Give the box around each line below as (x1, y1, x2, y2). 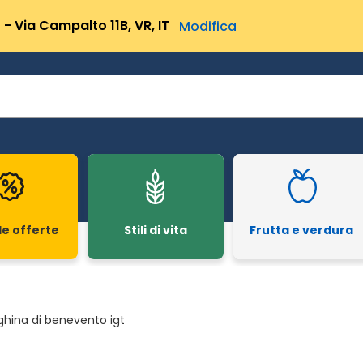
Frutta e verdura (250, 221, 353, 238)
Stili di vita (124, 221, 187, 238)
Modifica (179, 16, 237, 36)
